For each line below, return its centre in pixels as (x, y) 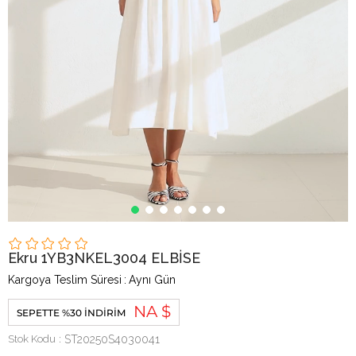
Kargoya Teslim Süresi (65, 280)
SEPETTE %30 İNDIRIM (71, 312)
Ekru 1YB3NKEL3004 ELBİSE (104, 258)
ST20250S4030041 (112, 339)
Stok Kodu (32, 339)
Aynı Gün (152, 280)
